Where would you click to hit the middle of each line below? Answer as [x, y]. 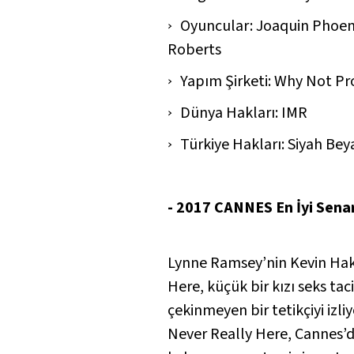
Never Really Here [228, 334]
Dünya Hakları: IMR [244, 113]
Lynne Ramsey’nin [229, 263]
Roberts [194, 49]
